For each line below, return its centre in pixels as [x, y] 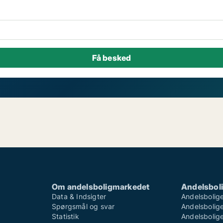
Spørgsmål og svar [83, 207]
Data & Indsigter [79, 197]
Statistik [65, 217]
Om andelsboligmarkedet [101, 187]
